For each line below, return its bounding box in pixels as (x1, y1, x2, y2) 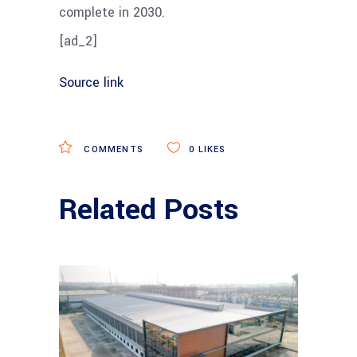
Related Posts (59, 188, 239, 230)
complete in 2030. (59, 2, 165, 22)
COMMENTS (80, 143, 144, 155)
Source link (59, 73, 124, 92)
